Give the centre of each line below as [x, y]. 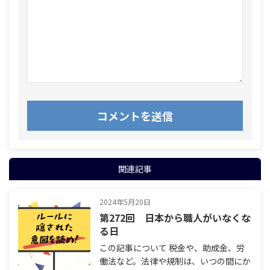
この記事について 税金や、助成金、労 [172, 248]
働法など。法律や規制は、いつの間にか [175, 261]
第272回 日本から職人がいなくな [175, 218]
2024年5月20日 [125, 202]
